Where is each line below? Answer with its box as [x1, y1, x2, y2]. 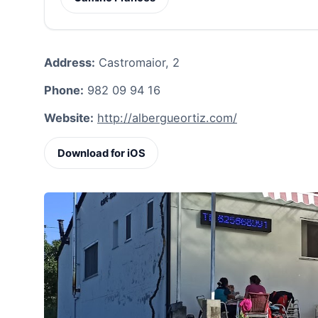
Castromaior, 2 [95, 55, 180, 70]
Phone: [44, 82, 84, 97]
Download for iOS [57, 146, 146, 160]
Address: [44, 55, 95, 70]
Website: [44, 111, 94, 126]
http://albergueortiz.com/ [97, 111, 237, 126]
